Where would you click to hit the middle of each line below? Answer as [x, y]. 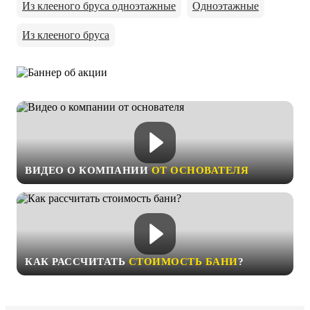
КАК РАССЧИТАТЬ [77, 262]
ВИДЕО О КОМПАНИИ [88, 171]
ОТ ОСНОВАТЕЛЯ [200, 171]
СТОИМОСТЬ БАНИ [183, 262]
